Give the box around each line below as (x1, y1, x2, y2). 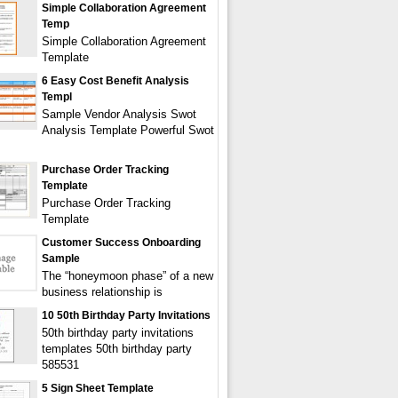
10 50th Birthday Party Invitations (42, 309, 211, 322)
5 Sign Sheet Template (42, 382, 154, 394)
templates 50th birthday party (42, 342, 192, 355)
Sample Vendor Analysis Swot (42, 107, 196, 121)
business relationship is (42, 285, 163, 298)
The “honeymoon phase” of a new (42, 269, 213, 283)
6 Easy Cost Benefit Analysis (42, 75, 189, 87)
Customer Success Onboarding (42, 236, 201, 249)
